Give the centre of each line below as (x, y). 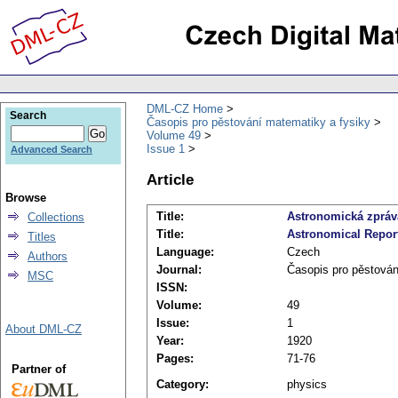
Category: (183, 385)
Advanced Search (52, 149)
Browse (26, 198)
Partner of (38, 369)
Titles (42, 237)
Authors (48, 256)
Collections (56, 217)
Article (170, 179)
